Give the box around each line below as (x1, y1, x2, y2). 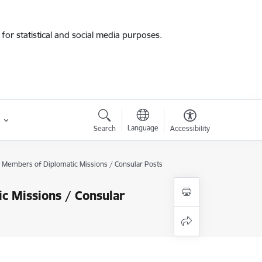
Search (93, 124, 116, 133)
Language (127, 123, 158, 132)
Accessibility (170, 124, 210, 133)
